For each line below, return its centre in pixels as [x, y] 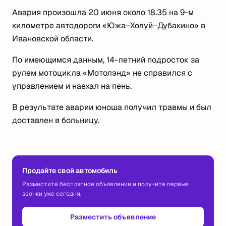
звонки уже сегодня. [52, 194]
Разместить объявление [113, 217]
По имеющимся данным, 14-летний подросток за [106, 60]
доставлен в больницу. [56, 120]
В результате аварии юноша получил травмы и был [112, 107]
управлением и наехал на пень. [72, 86]
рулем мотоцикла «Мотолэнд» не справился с [102, 73]
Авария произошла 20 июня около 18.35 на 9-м [103, 12]
